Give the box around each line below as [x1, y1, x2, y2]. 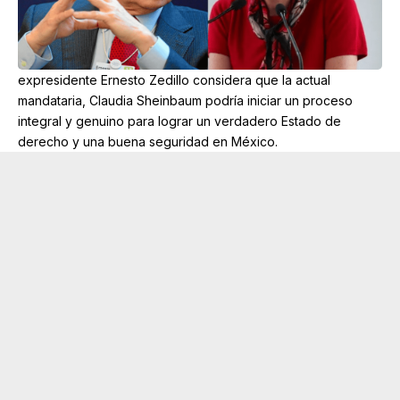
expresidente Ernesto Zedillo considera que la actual [18, 71, 330, 87]
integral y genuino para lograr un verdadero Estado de [18, 112, 341, 129]
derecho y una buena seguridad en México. [18, 133, 278, 149]
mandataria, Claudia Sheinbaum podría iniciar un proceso [18, 92, 353, 108]
